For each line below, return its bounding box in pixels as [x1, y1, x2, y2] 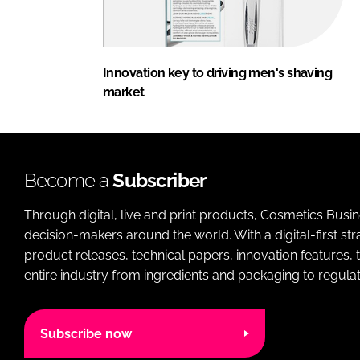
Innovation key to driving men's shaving [103, 65, 333, 81]
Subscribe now [40, 325, 132, 342]
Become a [24, 169, 113, 193]
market [103, 84, 145, 100]
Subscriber [112, 169, 207, 193]
